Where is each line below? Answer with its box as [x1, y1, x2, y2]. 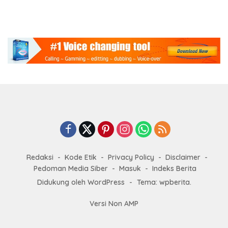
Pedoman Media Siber [34, 163, 108, 173]
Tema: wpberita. [136, 177, 191, 187]
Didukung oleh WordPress [37, 177, 125, 187]
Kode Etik [65, 152, 97, 162]
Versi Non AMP [90, 198, 138, 208]
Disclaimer [165, 152, 201, 162]
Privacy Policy [108, 152, 154, 162]
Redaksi [26, 152, 53, 162]
